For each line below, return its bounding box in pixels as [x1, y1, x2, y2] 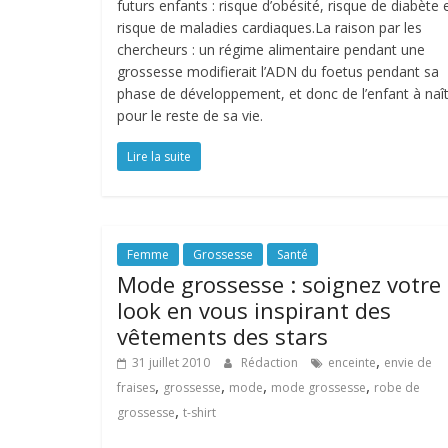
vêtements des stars [117, 321, 328, 351]
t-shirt [183, 404, 216, 421]
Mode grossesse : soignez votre [117, 269, 441, 299]
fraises [117, 379, 155, 396]
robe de [374, 379, 420, 396]
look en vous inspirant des [117, 295, 391, 325]
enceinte [328, 354, 376, 371]
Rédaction [241, 354, 301, 371]
